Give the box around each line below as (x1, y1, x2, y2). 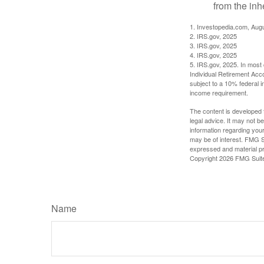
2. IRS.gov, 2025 (190, 31, 237, 41)
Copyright (190, 153, 219, 163)
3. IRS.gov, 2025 (190, 40, 237, 50)
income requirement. (190, 87, 248, 97)
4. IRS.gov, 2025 (190, 49, 237, 60)
